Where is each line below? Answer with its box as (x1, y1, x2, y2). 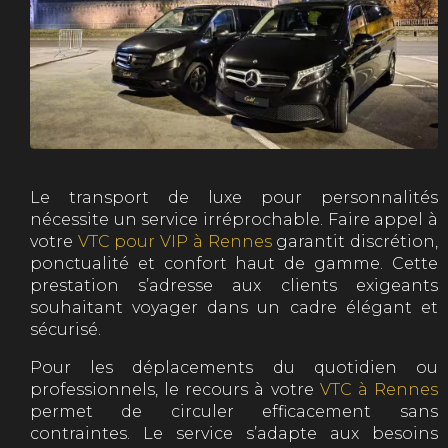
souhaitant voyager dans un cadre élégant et (30, 297, 438, 317)
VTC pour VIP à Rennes (77, 231, 272, 251)
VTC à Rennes (319, 379, 438, 399)
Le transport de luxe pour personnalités (30, 187, 438, 207)
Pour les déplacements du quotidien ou (30, 357, 438, 377)
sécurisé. (30, 319, 101, 339)
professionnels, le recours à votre (30, 379, 320, 399)
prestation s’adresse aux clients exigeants (30, 275, 438, 295)
